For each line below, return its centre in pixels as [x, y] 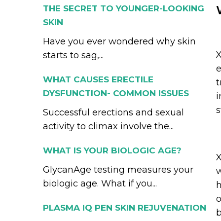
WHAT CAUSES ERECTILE [98, 79]
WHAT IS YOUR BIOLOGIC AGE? [112, 150]
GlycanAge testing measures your [118, 170]
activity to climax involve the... [108, 126]
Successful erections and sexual [113, 112]
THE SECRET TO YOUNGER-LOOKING [124, 8]
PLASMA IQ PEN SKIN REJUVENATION [125, 208]
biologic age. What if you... [100, 184]
